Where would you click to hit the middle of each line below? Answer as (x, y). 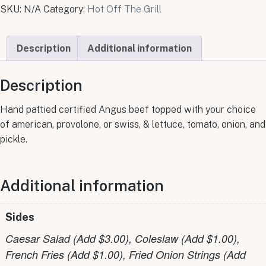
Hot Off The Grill (124, 9)
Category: (65, 9)
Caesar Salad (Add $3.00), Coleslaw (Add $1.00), (123, 238)
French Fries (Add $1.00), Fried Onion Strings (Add (126, 254)
